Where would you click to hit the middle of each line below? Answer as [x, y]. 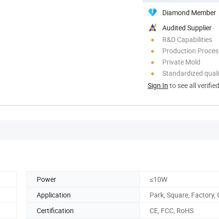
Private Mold [181, 62]
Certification [55, 210]
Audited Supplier [187, 27]
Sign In [158, 85]
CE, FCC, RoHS [172, 210]
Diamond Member [189, 12]
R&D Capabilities [187, 39]
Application [54, 195]
